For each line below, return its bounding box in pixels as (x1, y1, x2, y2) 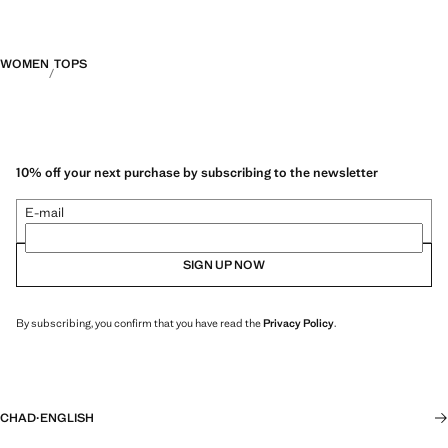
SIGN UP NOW (183, 256, 265, 273)
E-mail (25, 203, 64, 221)
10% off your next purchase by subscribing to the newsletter (16, 163, 378, 181)
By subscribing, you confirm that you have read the (16, 315, 263, 330)
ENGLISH (40, 410, 94, 426)
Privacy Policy (263, 315, 334, 330)
